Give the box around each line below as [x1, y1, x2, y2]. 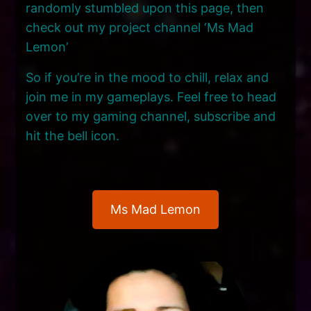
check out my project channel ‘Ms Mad [26, 20, 254, 35]
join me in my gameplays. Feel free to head [26, 90, 277, 104]
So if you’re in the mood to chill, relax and [26, 70, 269, 85]
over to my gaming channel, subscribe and [26, 109, 276, 124]
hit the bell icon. [26, 128, 120, 143]
